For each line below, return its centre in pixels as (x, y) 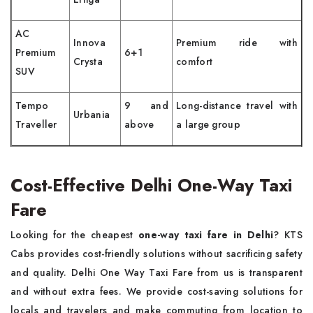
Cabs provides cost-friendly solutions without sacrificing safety (156, 253)
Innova (89, 42)
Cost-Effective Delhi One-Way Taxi (151, 185)
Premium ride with (237, 42)
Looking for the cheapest (75, 234)
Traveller (36, 124)
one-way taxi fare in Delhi (206, 234)
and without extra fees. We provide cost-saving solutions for (156, 291)
